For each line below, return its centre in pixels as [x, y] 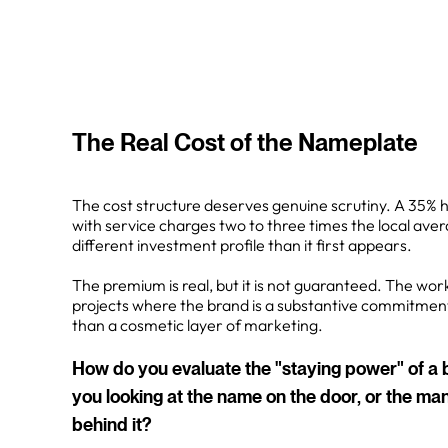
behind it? [111, 425]
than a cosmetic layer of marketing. [197, 325]
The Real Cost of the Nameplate [245, 142]
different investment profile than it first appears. [242, 245]
